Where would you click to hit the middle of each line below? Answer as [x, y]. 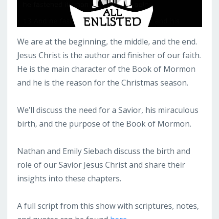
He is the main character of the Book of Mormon [106, 69]
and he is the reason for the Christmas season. [103, 83]
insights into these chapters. [69, 179]
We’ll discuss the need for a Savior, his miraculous [108, 110]
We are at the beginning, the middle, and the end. [107, 42]
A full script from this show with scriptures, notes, [108, 206]
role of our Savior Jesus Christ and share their [101, 165]
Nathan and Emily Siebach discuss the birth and [104, 151]
